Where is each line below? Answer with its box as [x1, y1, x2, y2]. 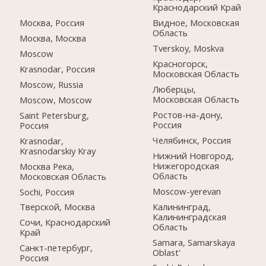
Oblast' [153, 246, 181, 258]
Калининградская [153, 210, 227, 223]
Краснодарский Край [153, 1, 242, 14]
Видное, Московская [153, 17, 240, 29]
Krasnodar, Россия [20, 63, 96, 75]
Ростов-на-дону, [153, 108, 223, 121]
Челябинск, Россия [153, 134, 232, 146]
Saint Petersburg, [20, 109, 90, 121]
